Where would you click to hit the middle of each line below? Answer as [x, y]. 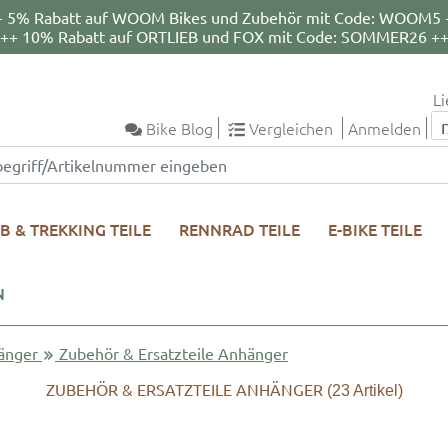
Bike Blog [179, 128]
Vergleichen [291, 128]
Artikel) [376, 390]
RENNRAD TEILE [239, 228]
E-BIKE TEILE [375, 228]
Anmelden [384, 128]
